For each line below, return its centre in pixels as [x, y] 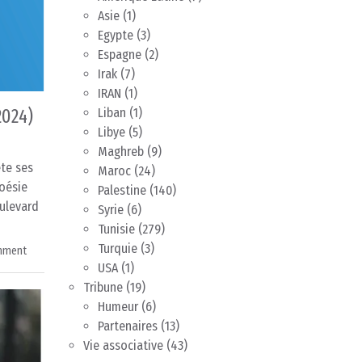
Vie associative [123, 346]
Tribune [103, 288]
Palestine [122, 191]
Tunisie [116, 229]
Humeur [118, 307]
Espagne [120, 55]
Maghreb [121, 152]
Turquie [118, 249]
